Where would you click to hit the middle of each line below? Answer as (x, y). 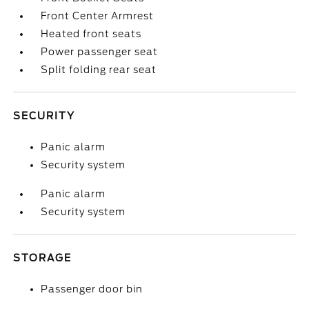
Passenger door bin (92, 289)
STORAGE (43, 258)
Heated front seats (91, 34)
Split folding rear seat (99, 70)
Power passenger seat (100, 52)
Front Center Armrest (98, 16)
